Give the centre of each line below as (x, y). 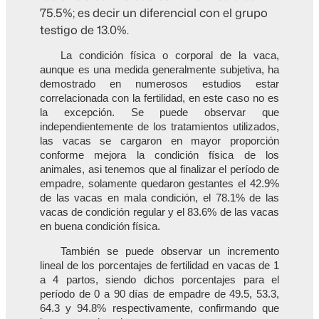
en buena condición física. (100, 227)
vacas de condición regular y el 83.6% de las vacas (159, 213)
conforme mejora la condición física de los (159, 156)
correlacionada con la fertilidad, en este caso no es (159, 99)
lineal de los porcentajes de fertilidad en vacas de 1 (159, 266)
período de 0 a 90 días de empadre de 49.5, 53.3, (159, 294)
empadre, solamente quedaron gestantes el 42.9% (159, 184)
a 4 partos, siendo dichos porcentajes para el (159, 280)
